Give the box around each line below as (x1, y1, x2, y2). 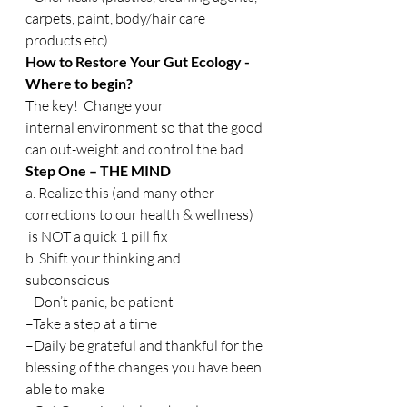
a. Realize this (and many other (25, 184, 217, 202)
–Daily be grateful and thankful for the (25, 336, 265, 354)
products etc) (25, 31, 108, 49)
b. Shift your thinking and (25, 249, 184, 267)
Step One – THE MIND (25, 162, 171, 179)
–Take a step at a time (25, 314, 157, 333)
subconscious (25, 271, 110, 289)
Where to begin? (25, 74, 133, 92)
